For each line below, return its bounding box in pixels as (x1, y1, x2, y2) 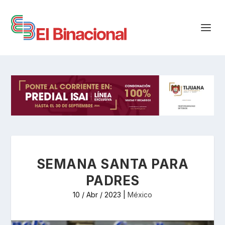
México (128, 190, 152, 199)
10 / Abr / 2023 (73, 190, 121, 199)
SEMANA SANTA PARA (36, 156, 189, 172)
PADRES (85, 172, 140, 188)
